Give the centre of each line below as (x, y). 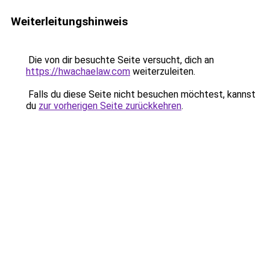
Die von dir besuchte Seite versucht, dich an (120, 60)
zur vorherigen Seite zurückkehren (110, 106)
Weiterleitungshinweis (69, 21)
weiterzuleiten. (163, 71)
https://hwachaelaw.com (78, 71)
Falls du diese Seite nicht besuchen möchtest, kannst (141, 94)
